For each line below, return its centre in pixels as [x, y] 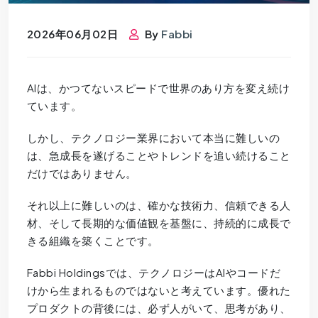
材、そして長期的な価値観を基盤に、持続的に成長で [159, 222]
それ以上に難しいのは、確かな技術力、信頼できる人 [159, 204]
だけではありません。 [82, 172]
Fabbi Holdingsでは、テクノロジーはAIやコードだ [154, 272]
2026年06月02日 [72, 33]
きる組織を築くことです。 [93, 240]
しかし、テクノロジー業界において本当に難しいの [153, 137]
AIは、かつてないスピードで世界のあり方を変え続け [158, 87]
